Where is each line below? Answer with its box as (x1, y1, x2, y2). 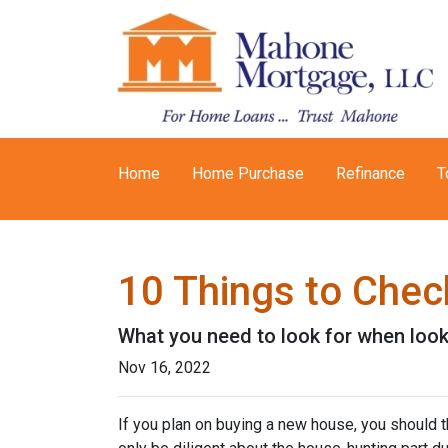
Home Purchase (192, 164, 304, 183)
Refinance (336, 164, 405, 183)
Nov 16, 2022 (118, 358, 211, 377)
